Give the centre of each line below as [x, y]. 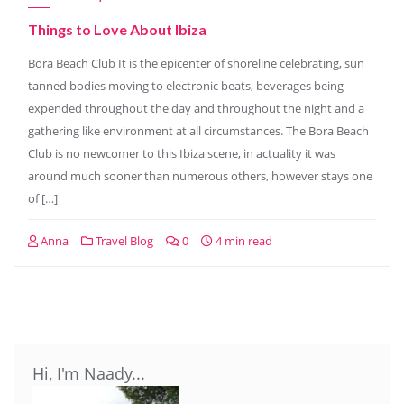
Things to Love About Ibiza [117, 29]
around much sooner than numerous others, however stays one [200, 176]
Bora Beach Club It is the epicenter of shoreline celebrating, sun [196, 63]
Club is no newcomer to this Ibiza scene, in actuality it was [182, 153]
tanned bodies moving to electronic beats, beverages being [186, 86]
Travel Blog [123, 241]
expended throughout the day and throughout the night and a [196, 108]
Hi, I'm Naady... [89, 373]
